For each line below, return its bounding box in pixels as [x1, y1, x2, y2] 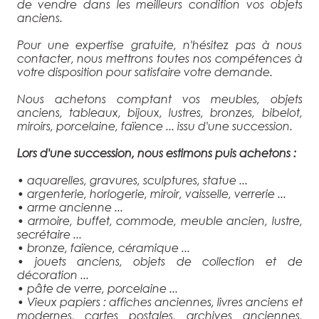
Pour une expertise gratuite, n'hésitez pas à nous [16, 37, 303, 51]
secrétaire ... [16, 226, 82, 241]
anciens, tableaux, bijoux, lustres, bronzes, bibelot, [16, 105, 303, 119]
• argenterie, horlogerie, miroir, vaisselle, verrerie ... [16, 186, 286, 200]
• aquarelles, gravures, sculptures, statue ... [16, 172, 248, 187]
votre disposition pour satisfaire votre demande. [16, 64, 273, 78]
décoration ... [16, 267, 89, 281]
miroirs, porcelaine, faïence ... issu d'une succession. [16, 118, 293, 132]
